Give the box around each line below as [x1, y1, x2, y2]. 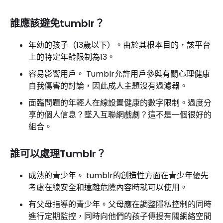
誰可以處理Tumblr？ [10, 147, 106, 161]
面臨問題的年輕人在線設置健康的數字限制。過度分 [28, 97, 212, 109]
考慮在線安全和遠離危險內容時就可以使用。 [28, 182, 188, 193]
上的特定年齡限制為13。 [28, 51, 115, 63]
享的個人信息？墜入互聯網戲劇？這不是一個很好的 [28, 109, 212, 120]
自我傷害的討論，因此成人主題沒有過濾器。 [28, 80, 188, 92]
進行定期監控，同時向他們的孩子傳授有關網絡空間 [28, 211, 212, 222]
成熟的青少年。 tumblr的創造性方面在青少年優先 [28, 170, 209, 181]
